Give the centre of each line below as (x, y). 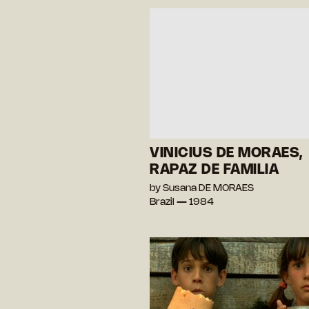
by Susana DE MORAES (202, 189)
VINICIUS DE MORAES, (227, 154)
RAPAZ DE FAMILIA (214, 170)
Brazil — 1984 (182, 203)
